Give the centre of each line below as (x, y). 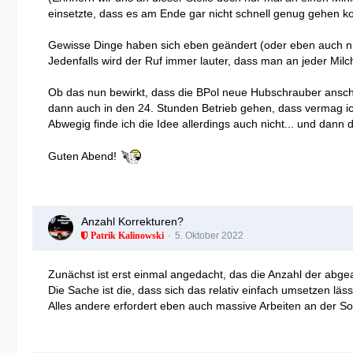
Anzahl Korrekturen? (132, 221)
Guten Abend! (84, 156)
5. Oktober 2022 (209, 235)
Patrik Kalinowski (126, 235)
